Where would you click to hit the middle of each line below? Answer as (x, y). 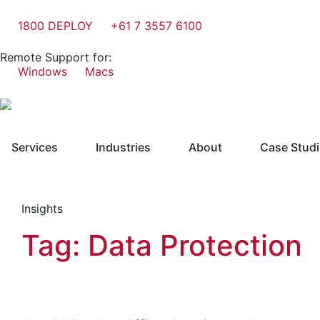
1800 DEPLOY (55, 26)
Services (35, 147)
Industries (123, 147)
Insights (42, 208)
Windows (42, 71)
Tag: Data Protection (162, 245)
